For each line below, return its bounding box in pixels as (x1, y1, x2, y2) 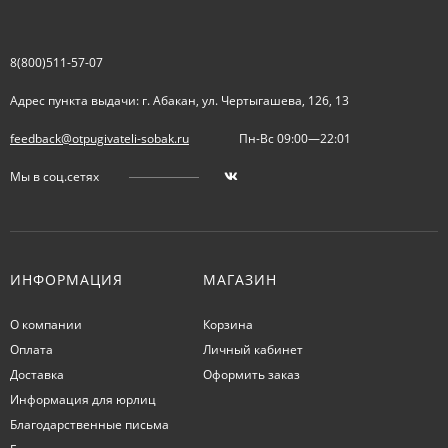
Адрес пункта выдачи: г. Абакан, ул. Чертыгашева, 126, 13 (10, 91, 349, 109)
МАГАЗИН (202, 269, 277, 289)
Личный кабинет (202, 340, 303, 358)
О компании (10, 315, 82, 333)
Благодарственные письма (10, 415, 169, 433)
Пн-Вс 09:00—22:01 (239, 129, 351, 147)
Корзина (202, 315, 253, 333)
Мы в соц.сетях (10, 167, 99, 185)
